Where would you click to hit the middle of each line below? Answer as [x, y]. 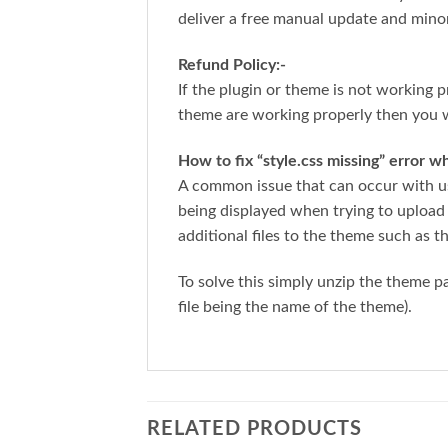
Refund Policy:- [232, 64]
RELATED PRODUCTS [254, 429]
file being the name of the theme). [295, 306]
